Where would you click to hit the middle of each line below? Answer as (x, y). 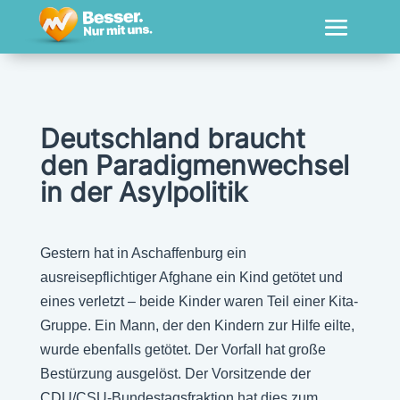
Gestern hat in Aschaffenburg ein (143, 253)
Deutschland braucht (172, 138)
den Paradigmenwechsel (194, 165)
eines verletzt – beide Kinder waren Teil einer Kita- (199, 301)
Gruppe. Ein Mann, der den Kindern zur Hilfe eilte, (197, 325)
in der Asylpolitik (143, 192)
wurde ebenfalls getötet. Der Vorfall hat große (183, 350)
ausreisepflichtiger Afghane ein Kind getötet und (191, 277)
